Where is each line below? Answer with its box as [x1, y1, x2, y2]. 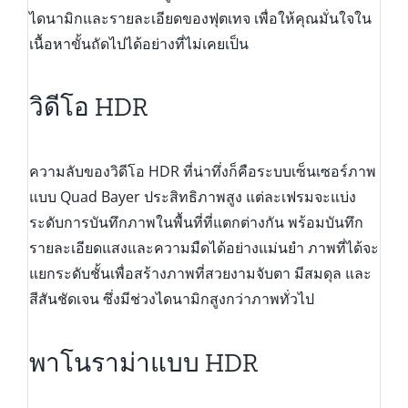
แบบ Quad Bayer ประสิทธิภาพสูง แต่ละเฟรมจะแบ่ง [28, 187, 356, 208]
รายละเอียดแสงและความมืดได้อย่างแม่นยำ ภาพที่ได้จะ [28, 238, 379, 259]
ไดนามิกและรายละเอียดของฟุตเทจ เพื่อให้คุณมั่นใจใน [28, 7, 372, 28]
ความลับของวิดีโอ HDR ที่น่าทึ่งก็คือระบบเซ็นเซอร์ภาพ [28, 161, 376, 182]
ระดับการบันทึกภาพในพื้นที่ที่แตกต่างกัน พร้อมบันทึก [28, 212, 363, 233]
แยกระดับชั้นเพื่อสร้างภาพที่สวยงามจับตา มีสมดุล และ [28, 263, 372, 284]
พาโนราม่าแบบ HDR [28, 347, 258, 378]
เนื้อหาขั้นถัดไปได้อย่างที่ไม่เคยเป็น [28, 33, 249, 54]
